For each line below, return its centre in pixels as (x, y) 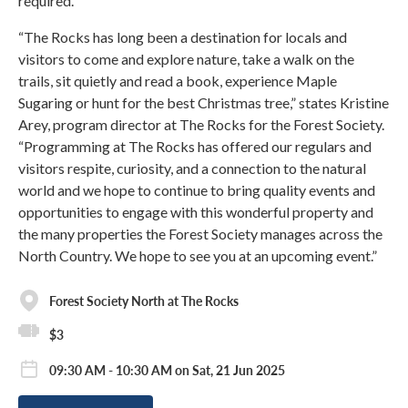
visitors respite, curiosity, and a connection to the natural (192, 168)
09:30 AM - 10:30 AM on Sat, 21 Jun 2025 (167, 370)
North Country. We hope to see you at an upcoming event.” (198, 255)
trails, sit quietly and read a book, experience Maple (178, 81)
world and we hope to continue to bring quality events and (197, 190)
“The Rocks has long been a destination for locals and (183, 37)
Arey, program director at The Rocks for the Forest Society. (201, 124)
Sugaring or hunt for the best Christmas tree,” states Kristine (204, 102)
